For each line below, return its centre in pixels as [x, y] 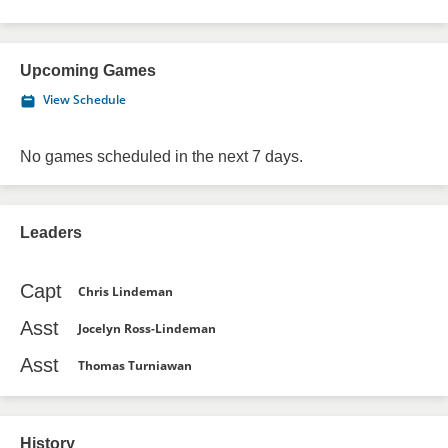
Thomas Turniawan [135, 365]
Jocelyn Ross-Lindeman [147, 328]
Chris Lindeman [125, 291]
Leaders [51, 232]
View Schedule [84, 99]
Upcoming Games [88, 70]
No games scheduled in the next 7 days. [161, 156]
